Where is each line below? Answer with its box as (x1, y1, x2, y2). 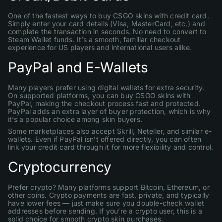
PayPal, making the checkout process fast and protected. (8, 99, 201, 108)
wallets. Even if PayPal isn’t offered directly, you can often (8, 135, 202, 143)
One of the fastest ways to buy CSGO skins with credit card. (8, 11, 209, 20)
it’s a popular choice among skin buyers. (8, 115, 142, 123)
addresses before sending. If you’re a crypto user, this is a (8, 207, 203, 215)
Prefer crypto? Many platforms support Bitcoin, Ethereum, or (8, 183, 210, 191)
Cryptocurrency (8, 159, 111, 175)
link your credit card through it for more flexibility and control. (8, 143, 214, 151)
